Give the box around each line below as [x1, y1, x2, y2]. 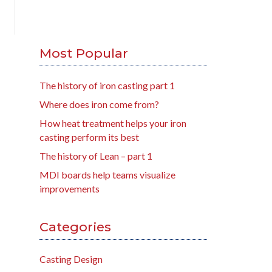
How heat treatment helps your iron [39, 117, 186, 129]
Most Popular [39, 46, 128, 61]
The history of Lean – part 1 [39, 150, 152, 162]
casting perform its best [39, 131, 139, 143]
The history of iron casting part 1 [39, 80, 175, 92]
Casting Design [39, 253, 103, 265]
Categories [39, 219, 111, 235]
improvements [39, 183, 100, 195]
